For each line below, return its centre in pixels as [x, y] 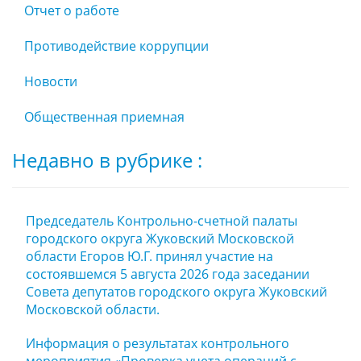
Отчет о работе [72, 10]
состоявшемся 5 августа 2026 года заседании [168, 274]
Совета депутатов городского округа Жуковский [176, 292]
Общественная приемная [104, 117]
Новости [51, 81]
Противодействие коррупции [116, 46]
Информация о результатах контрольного [158, 343]
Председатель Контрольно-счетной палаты [162, 221]
